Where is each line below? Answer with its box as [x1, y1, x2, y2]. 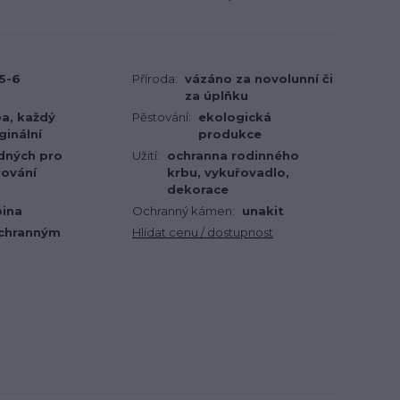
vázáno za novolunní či [185, 71, 333, 86]
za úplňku [185, 88, 248, 103]
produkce [198, 127, 262, 141]
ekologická [198, 110, 271, 124]
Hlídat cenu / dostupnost [132, 225, 273, 239]
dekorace [167, 182, 229, 196]
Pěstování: [132, 110, 191, 124]
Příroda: [132, 71, 178, 86]
